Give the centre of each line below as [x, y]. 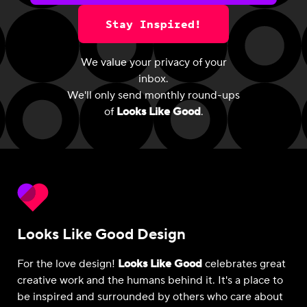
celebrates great [244, 264]
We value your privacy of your [153, 62]
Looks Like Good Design [101, 234]
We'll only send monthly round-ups [153, 95]
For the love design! [67, 264]
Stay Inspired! [153, 24]
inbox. [153, 78]
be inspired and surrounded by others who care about [150, 297]
